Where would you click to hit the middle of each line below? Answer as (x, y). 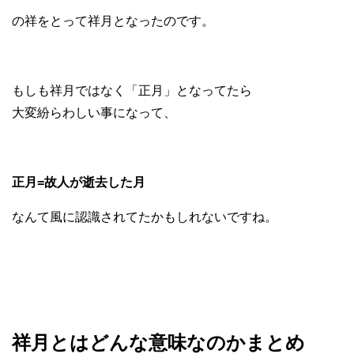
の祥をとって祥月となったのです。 (113, 21)
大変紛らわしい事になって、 (94, 113)
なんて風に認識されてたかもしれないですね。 (145, 217)
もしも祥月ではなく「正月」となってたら (132, 91)
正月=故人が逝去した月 (79, 183)
